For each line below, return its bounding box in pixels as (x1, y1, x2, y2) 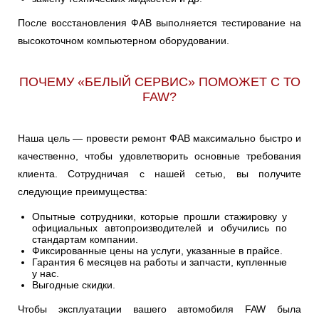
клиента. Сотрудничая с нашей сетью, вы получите (18, 168, 301, 180)
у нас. (32, 268, 59, 280)
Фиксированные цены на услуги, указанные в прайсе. (32, 245, 283, 257)
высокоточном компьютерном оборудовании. (18, 35, 229, 47)
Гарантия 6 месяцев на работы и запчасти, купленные (32, 256, 287, 268)
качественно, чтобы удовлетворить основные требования (18, 150, 301, 162)
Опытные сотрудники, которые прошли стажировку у (32, 211, 287, 223)
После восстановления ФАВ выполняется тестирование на (18, 17, 301, 29)
